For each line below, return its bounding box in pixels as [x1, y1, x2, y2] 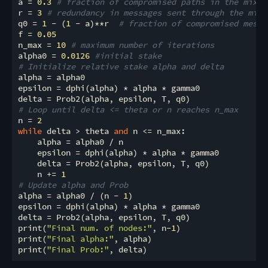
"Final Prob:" [47, 243, 109, 255]
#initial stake [95, 50, 166, 61]
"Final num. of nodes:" [47, 222, 152, 233]
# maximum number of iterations [71, 39, 214, 50]
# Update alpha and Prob [18, 179, 128, 190]
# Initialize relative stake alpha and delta [18, 60, 224, 72]
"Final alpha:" [47, 233, 114, 244]
